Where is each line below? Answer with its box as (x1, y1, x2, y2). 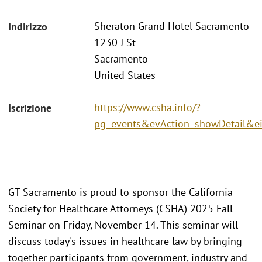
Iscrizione (8, 101, 51, 115)
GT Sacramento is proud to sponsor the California (8, 185, 233, 199)
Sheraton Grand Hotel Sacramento (94, 19, 249, 33)
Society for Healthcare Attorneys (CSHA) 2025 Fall (8, 201, 233, 215)
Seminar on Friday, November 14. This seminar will (8, 218, 238, 232)
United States (94, 68, 156, 82)
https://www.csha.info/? (94, 100, 201, 114)
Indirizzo (8, 20, 47, 34)
